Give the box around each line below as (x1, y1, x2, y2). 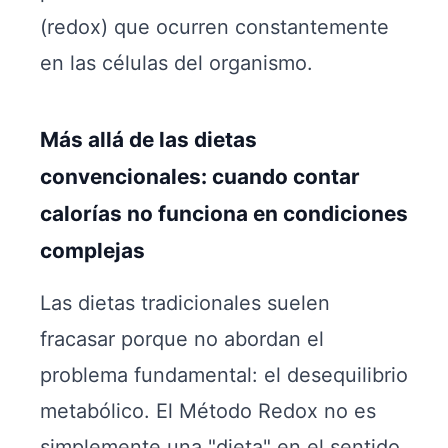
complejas (40, 238, 145, 263)
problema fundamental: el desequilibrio (40, 363, 408, 387)
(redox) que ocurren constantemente (40, 15, 389, 39)
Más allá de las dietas (40, 127, 257, 152)
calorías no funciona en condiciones (40, 201, 408, 226)
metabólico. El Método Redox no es (40, 399, 376, 423)
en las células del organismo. (40, 51, 313, 75)
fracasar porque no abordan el (40, 327, 324, 351)
